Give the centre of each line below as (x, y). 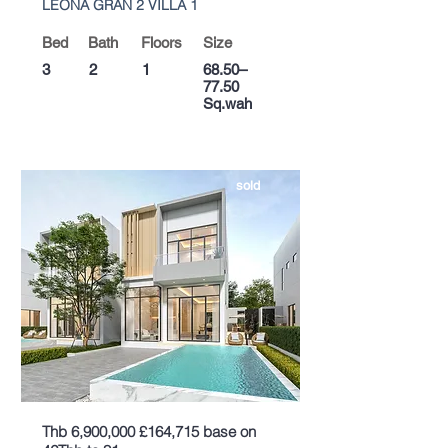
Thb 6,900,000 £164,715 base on (149, 431)
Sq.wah (227, 103)
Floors (161, 42)
